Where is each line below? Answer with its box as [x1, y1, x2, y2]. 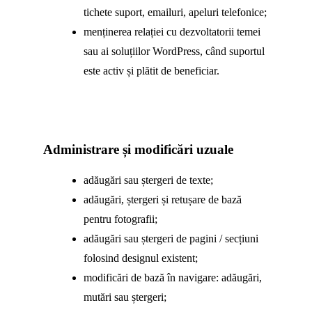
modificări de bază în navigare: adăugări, [83, 271, 262, 283]
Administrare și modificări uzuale [42, 142, 233, 157]
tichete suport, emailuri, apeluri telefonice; [83, 6, 267, 18]
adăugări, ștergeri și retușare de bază [83, 193, 242, 205]
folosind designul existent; [83, 251, 198, 264]
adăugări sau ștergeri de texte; [83, 173, 213, 186]
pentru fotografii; [83, 212, 157, 225]
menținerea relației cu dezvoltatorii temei [83, 25, 260, 38]
